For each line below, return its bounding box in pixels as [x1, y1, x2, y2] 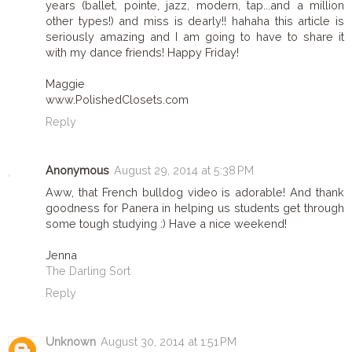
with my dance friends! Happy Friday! [46, 46, 239, 60]
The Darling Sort [46, 264, 130, 278]
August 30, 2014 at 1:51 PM [101, 335, 236, 349]
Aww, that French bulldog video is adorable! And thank [46, 185, 344, 200]
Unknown [46, 335, 96, 349]
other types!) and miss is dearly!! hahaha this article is [46, 14, 344, 28]
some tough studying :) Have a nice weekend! [46, 217, 287, 231]
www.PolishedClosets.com [46, 93, 189, 107]
